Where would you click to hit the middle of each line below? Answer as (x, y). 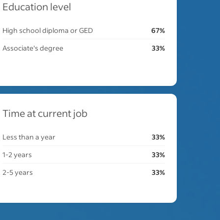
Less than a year (29, 137)
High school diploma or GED (48, 30)
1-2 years (17, 154)
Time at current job (45, 113)
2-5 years (18, 172)
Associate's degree (33, 48)
